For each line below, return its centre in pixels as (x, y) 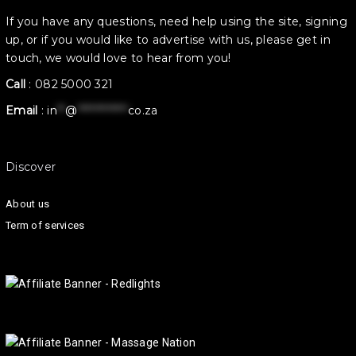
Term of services (45, 226)
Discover (31, 167)
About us (28, 204)
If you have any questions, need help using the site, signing (176, 22)
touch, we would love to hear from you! (118, 58)
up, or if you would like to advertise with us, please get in (168, 40)
